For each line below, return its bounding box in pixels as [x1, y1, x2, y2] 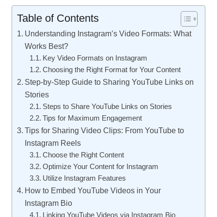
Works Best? [25, 42, 69, 50]
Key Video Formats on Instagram [42, 54, 147, 62]
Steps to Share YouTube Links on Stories [42, 103, 172, 110]
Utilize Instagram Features [42, 174, 126, 182]
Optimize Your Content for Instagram [42, 163, 158, 170]
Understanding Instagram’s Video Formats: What [25, 29, 192, 38]
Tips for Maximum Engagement [42, 114, 142, 122]
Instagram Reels [25, 139, 81, 147]
